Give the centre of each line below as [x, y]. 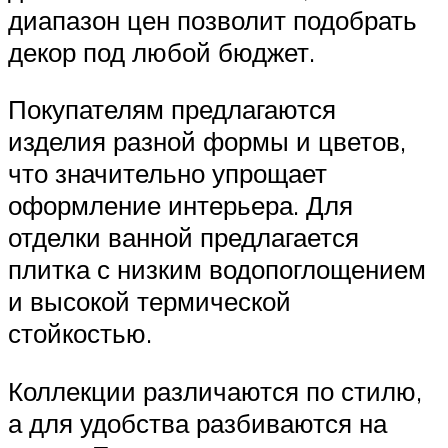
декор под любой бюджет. [161, 51]
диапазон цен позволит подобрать [212, 19]
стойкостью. [80, 333]
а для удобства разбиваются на [197, 422]
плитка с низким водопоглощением [217, 269]
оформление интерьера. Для [180, 205]
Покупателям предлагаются [172, 109]
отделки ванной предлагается [183, 237]
